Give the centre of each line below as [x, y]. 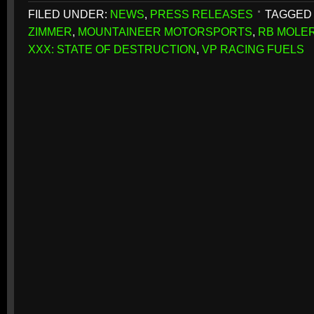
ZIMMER [50, 32]
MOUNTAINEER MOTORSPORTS [165, 32]
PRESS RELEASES [202, 14]
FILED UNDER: [69, 14]
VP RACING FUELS [253, 49]
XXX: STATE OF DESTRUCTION [112, 49]
